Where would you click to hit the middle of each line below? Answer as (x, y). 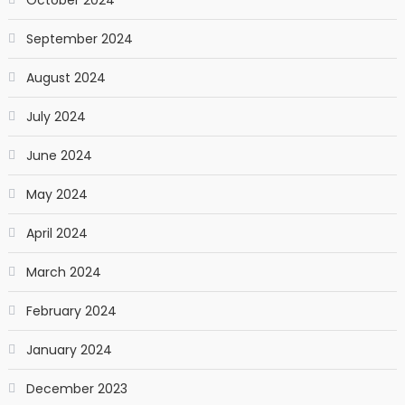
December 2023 (76, 388)
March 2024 (63, 272)
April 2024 (57, 233)
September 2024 (79, 38)
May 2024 (57, 194)
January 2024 (69, 349)
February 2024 (71, 311)
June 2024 (59, 155)
